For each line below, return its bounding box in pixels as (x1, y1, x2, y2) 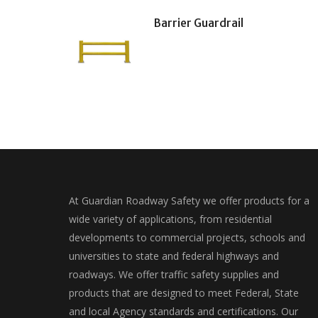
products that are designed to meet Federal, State (69, 286, 299, 300)
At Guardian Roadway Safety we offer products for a (69, 194, 309, 208)
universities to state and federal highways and (69, 249, 279, 263)
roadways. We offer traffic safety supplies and (69, 268, 279, 282)
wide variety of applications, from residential (69, 212, 272, 226)
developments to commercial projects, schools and (69, 231, 305, 245)
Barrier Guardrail (154, 16, 243, 31)
